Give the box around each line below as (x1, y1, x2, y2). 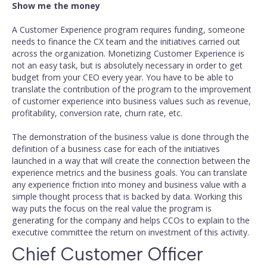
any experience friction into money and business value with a (12, 179, 246, 190)
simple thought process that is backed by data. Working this (12, 191, 243, 202)
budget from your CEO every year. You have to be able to (12, 72, 234, 83)
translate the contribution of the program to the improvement (12, 83, 252, 95)
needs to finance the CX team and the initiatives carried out (12, 36, 240, 47)
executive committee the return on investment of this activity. (12, 226, 249, 238)
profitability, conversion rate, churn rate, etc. (12, 107, 182, 119)
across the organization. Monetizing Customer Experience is (12, 48, 244, 59)
